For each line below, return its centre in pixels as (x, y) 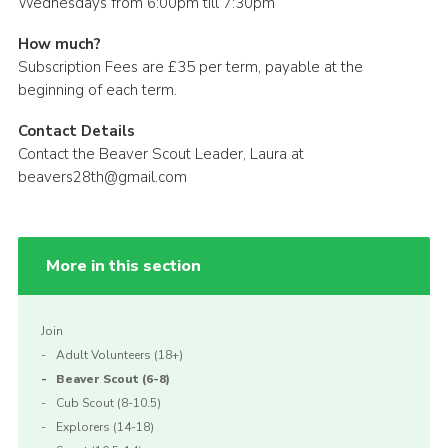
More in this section (123, 265)
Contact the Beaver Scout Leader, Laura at (160, 153)
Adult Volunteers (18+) (119, 354)
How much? (59, 43)
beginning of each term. (97, 89)
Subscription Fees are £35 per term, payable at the (190, 66)
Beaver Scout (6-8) (112, 378)
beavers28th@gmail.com (102, 176)
